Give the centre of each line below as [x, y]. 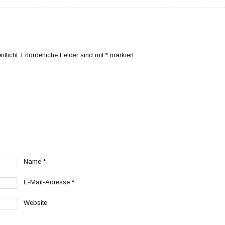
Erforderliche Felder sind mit [63, 55]
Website [35, 202]
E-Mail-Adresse [48, 182]
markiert [121, 55]
